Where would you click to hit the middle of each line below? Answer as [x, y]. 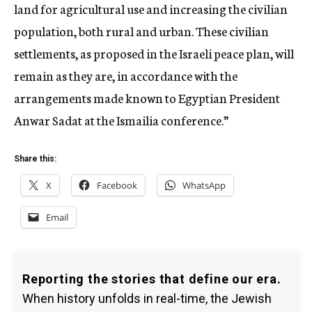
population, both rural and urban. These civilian [141, 31]
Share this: [35, 159]
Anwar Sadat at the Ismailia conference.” [121, 120]
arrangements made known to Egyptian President [147, 97]
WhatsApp [204, 185]
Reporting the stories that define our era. [152, 279]
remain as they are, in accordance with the [126, 75]
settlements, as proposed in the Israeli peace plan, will [154, 53]
